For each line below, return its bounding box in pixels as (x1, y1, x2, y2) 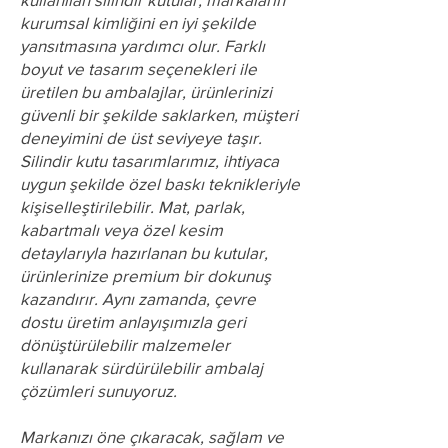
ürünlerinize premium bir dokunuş (20, 266, 271, 285)
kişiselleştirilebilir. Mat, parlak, (20, 197, 245, 216)
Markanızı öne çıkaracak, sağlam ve (20, 427, 284, 446)
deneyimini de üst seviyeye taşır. (20, 128, 262, 147)
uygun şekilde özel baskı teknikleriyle (20, 174, 300, 193)
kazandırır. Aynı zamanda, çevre (20, 289, 256, 308)
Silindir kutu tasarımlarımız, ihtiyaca (20, 151, 279, 170)
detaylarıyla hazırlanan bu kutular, (20, 243, 268, 262)
